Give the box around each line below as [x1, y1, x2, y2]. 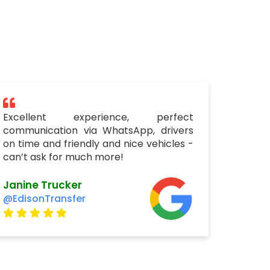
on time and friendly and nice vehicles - [2, 137, 193, 151]
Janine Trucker [2, 177, 82, 192]
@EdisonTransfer [2, 191, 86, 206]
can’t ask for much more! [2, 150, 124, 164]
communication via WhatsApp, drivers [2, 124, 193, 137]
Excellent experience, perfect [2, 110, 193, 124]
